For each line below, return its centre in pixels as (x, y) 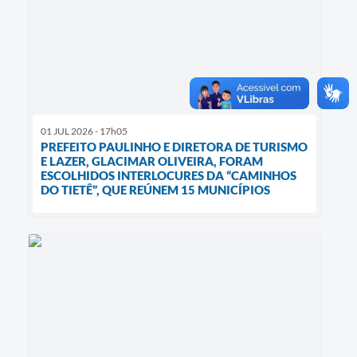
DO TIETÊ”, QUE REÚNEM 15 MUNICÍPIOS (155, 189)
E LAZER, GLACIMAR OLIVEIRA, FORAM (152, 161)
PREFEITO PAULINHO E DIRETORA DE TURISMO (174, 146)
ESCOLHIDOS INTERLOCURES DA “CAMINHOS (169, 175)
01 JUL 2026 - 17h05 (84, 131)
